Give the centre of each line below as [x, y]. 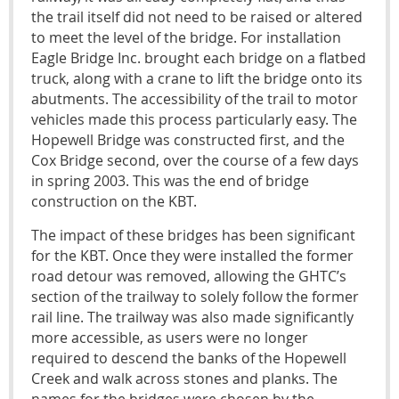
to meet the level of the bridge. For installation [186, 37]
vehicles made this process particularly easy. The [194, 119]
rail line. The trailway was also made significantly [192, 317]
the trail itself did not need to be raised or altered [197, 16]
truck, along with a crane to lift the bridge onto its [197, 78]
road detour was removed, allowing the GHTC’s [189, 276]
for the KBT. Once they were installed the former [192, 255]
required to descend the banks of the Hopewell [189, 358]
